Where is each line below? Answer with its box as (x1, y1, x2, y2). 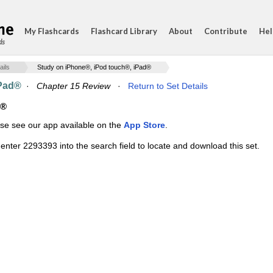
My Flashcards (24, 26, 79, 36)
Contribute (204, 26, 247, 36)
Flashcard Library (91, 26, 157, 36)
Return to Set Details (128, 81, 208, 91)
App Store (124, 120, 165, 130)
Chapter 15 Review (37, 81, 110, 91)
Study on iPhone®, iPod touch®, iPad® (37, 63, 151, 71)
